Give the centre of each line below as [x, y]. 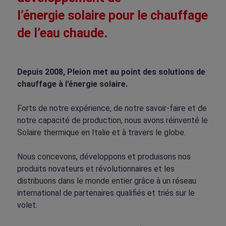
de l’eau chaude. [62, 33]
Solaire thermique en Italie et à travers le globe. [101, 133]
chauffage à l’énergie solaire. [72, 84]
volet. [27, 205]
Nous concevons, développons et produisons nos [104, 157]
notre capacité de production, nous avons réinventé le [112, 121]
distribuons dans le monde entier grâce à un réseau [106, 181]
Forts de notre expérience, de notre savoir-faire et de [112, 108]
